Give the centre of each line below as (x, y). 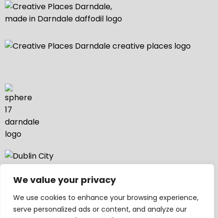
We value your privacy (64, 180)
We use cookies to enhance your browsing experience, (106, 198)
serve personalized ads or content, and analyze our (100, 209)
